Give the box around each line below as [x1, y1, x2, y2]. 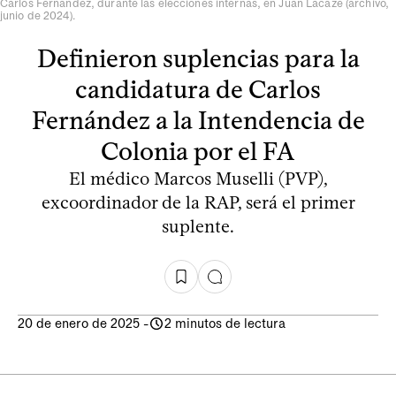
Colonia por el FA [101, 135, 295, 166]
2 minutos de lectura [164, 315, 286, 331]
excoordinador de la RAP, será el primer [41, 191, 355, 213]
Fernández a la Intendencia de [31, 104, 365, 135]
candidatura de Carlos [75, 73, 321, 104]
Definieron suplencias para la [36, 42, 360, 73]
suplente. [162, 215, 234, 237]
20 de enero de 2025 [18, 315, 140, 331]
